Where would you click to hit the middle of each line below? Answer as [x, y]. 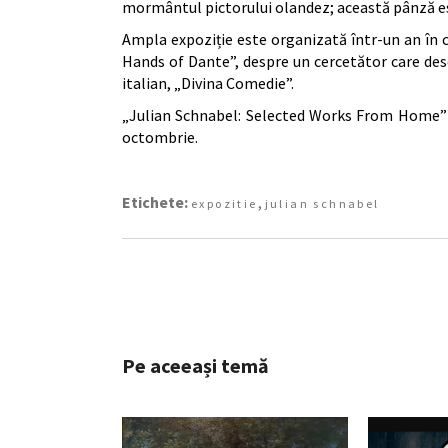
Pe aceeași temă [195, 365]
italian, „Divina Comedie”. [208, 83]
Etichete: [155, 202]
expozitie [224, 203]
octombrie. [160, 137]
